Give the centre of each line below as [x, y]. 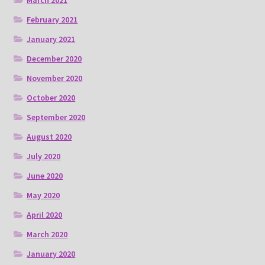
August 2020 [49, 137]
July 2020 [44, 156]
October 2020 [51, 98]
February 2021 [52, 20]
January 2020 [51, 254]
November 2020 [55, 78]
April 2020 [45, 215]
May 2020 [43, 195]
